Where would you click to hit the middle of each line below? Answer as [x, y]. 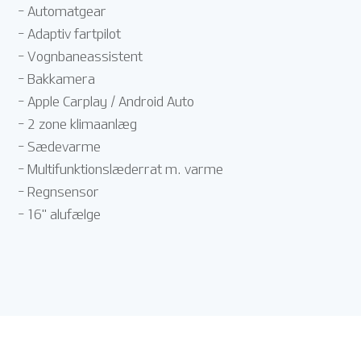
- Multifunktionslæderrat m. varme [121, 170]
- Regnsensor [59, 192]
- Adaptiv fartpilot [70, 34]
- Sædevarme [60, 147]
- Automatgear [62, 12]
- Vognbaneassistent [81, 57]
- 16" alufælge [60, 215]
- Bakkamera [57, 79]
